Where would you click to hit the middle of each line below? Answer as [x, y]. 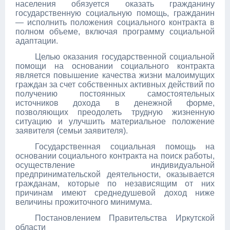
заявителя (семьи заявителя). [72, 131]
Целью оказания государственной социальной [124, 57]
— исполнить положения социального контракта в [115, 22]
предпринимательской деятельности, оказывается [115, 174]
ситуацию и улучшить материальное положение [115, 121]
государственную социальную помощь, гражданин [115, 13]
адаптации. [37, 41]
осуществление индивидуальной [115, 165]
